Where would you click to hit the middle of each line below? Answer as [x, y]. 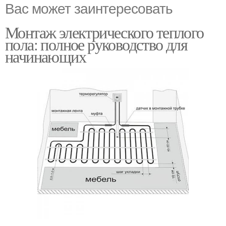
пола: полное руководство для [96, 44]
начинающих [45, 56]
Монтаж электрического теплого [104, 32]
